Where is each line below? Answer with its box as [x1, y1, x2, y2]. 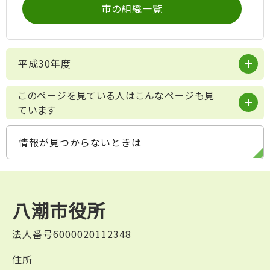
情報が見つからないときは [19, 134, 142, 149]
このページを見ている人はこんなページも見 [18, 87, 215, 102]
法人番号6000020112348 [12, 226, 131, 241]
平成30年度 [18, 55, 71, 71]
